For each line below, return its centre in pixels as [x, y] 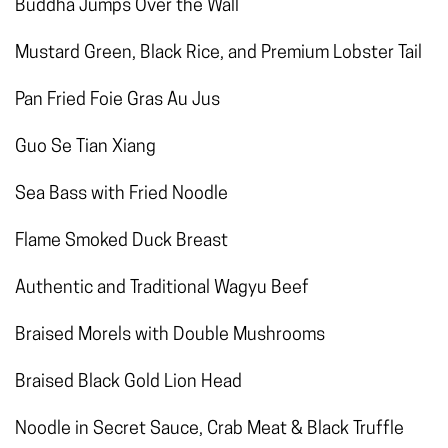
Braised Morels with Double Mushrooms [170, 336]
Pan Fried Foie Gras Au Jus [117, 101]
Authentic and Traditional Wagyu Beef [162, 289]
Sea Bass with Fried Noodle [121, 195]
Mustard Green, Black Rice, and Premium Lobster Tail [218, 54]
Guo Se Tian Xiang [85, 148]
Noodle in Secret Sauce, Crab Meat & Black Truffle [209, 430]
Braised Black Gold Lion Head [128, 383]
